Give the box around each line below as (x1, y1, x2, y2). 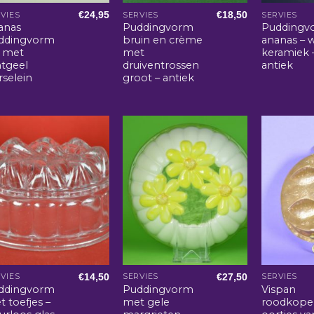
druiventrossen (123, 59, 200, 72)
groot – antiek (123, 71, 195, 85)
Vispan (261, 283, 296, 296)
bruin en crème (123, 34, 203, 47)
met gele (123, 296, 170, 309)
